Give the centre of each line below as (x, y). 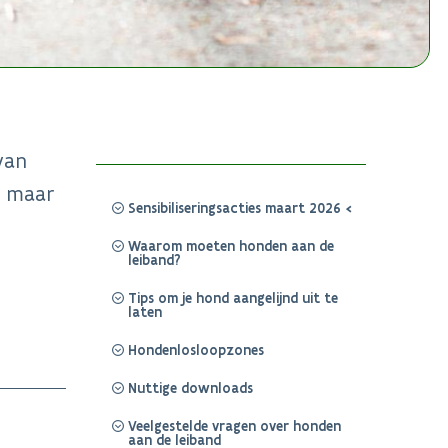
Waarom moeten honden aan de (231, 246)
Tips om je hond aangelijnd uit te (233, 298)
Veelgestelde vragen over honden (234, 426)
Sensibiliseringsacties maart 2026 (234, 208)
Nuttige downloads (190, 388)
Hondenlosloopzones (196, 350)
